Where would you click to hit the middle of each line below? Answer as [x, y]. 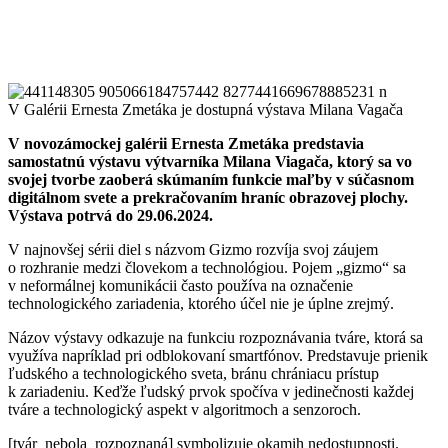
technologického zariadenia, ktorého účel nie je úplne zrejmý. [201, 303]
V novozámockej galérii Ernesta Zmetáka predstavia [186, 143]
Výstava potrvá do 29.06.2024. [110, 215]
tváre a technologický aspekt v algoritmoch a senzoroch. [184, 409]
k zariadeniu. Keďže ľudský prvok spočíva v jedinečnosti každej [211, 391]
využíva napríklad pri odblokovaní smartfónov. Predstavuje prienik [218, 355]
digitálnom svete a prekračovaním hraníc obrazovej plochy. [208, 197]
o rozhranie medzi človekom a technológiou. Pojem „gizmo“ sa [207, 267]
